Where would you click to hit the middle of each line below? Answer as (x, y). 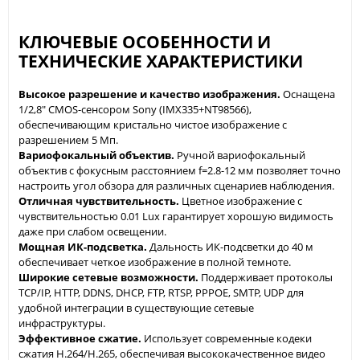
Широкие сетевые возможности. (108, 277)
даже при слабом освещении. (92, 231)
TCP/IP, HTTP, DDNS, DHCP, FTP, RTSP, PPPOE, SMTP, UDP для (161, 292)
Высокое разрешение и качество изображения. (149, 94)
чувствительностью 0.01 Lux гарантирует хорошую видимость (176, 216)
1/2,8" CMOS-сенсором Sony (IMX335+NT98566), (135, 109)
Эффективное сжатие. (80, 338)
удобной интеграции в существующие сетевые (136, 307)
